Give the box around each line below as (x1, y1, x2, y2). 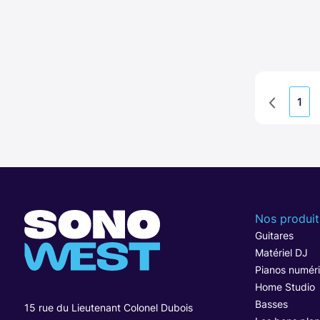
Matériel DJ (254, 246, 308, 259)
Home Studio (254, 280, 315, 293)
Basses (254, 297, 288, 310)
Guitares (254, 229, 294, 241)
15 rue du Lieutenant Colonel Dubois (24, 301, 193, 314)
